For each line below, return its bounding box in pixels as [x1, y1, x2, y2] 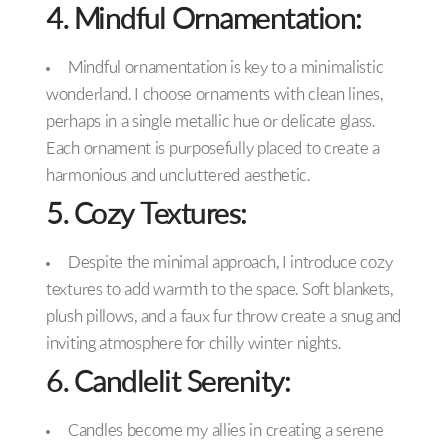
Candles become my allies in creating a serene [68, 423, 384, 441]
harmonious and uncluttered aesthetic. [46, 168, 310, 186]
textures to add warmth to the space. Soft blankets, [46, 282, 393, 300]
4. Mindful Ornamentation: [46, 7, 362, 37]
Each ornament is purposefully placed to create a [46, 141, 380, 159]
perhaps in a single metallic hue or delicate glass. [46, 114, 375, 132]
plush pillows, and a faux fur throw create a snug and [46, 309, 402, 327]
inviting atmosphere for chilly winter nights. [46, 336, 341, 354]
